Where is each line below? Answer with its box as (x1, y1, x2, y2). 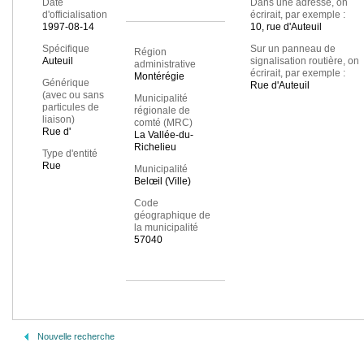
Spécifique (42, 43, 89, 55)
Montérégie (133, 71, 184, 83)
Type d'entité (42, 148, 97, 160)
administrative (133, 58, 196, 71)
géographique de (133, 210, 210, 222)
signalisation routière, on (249, 55, 359, 67)
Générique (42, 77, 89, 89)
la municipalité (133, 222, 198, 234)
